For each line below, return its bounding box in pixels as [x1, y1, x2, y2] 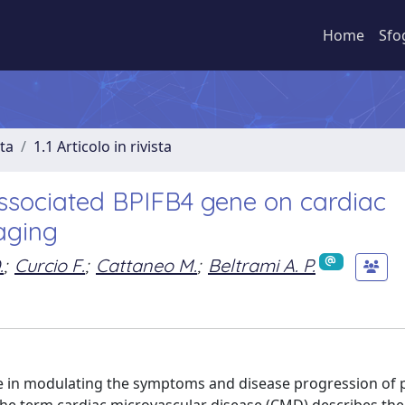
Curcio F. [14, 253, 85, 277]
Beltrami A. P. [208, 253, 316, 277]
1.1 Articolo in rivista [33, 137, 172, 156]
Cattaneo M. [96, 253, 197, 277]
